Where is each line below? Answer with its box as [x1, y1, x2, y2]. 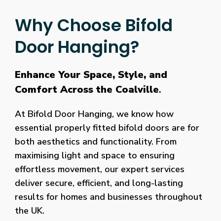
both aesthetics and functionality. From [15, 136, 177, 148]
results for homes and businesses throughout [15, 191, 202, 203]
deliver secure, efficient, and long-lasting [15, 177, 183, 189]
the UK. [15, 205, 44, 217]
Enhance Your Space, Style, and [15, 68, 167, 82]
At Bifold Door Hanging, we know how [15, 108, 174, 120]
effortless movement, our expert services [15, 163, 184, 176]
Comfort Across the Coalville [15, 83, 159, 97]
